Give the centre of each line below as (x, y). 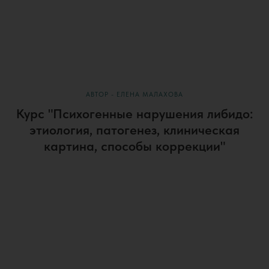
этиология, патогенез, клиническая (134, 130)
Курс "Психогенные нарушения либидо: (134, 114)
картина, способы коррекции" (134, 146)
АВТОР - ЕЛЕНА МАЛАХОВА (134, 95)
